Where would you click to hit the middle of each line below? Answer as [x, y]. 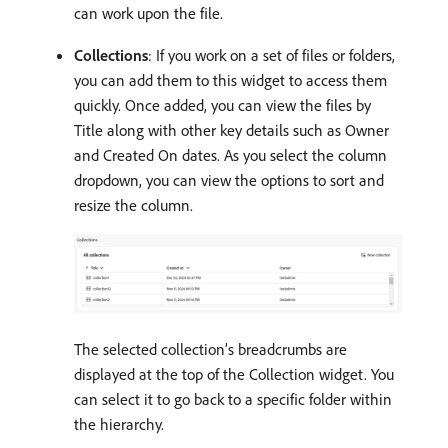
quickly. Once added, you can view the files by [222, 104]
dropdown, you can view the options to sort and [229, 179]
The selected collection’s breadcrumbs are [210, 349]
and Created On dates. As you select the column [230, 154]
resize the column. [133, 204]
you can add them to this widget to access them [230, 79]
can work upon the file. [148, 12]
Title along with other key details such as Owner [231, 129]
